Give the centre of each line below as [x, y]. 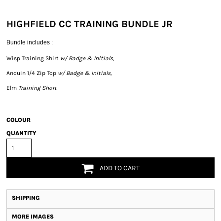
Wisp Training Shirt [33, 58]
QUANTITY [21, 133]
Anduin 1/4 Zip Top [31, 73]
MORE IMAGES [33, 217]
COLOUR [18, 120]
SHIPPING [26, 198]
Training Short [37, 88]
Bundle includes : [30, 42]
